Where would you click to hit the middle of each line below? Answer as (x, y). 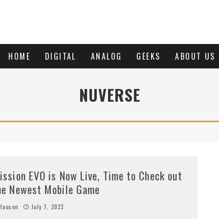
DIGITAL (61, 56)
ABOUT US (195, 56)
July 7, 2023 (47, 207)
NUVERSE (109, 95)
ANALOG (106, 56)
